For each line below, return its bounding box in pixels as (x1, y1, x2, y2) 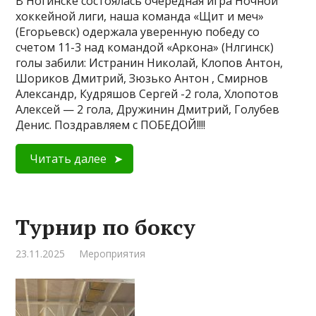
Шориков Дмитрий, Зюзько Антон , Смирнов (16, 71, 269, 86)
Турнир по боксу (16, 213, 196, 241)
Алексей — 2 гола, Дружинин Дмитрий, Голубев (16, 102, 280, 117)
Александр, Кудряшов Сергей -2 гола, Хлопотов (16, 86, 279, 102)
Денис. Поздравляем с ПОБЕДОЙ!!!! (16, 117, 206, 133)
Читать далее (30, 151, 107, 166)
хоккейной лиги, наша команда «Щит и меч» (16, 8, 265, 24)
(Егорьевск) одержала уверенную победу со (16, 24, 260, 39)
